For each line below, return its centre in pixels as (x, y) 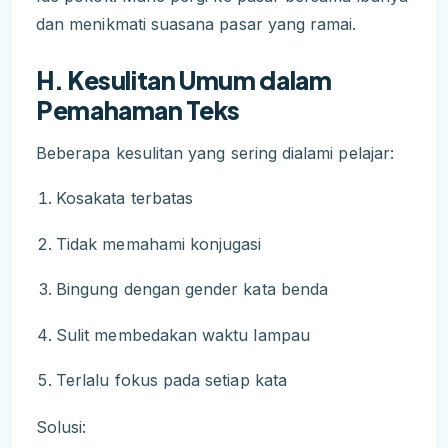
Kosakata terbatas (125, 198)
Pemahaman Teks (138, 109)
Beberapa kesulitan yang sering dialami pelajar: (215, 152)
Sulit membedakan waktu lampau (183, 334)
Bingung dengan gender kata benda (192, 289)
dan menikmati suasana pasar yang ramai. (196, 23)
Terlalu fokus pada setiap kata (171, 380)
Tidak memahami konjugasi (159, 243)
